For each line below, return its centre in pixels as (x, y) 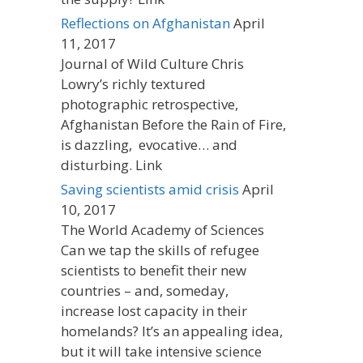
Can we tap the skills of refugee (160, 250)
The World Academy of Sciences (162, 229)
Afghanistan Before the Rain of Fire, (173, 124)
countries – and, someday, (145, 290)
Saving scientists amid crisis (150, 189)
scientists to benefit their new (154, 270)
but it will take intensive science (161, 351)
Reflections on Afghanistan (145, 23)
